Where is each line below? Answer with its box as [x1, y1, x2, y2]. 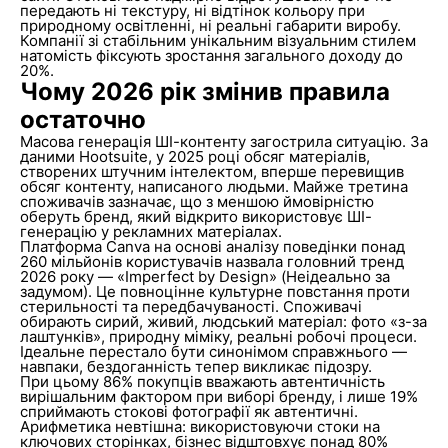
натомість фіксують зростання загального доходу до [19, 46, 403, 65]
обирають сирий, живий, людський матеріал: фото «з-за [19, 312, 427, 331]
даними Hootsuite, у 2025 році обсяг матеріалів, [19, 147, 370, 166]
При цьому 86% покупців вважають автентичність [19, 372, 385, 391]
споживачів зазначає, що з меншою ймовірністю [19, 192, 374, 211]
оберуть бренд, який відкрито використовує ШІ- [19, 207, 372, 226]
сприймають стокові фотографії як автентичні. [19, 402, 358, 421]
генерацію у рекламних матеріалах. [19, 222, 282, 241]
